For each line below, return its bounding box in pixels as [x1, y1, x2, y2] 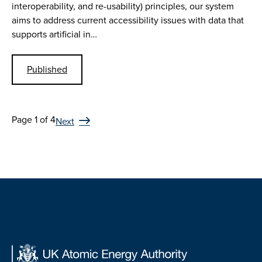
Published [27, 62, 67, 76]
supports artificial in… [12, 27, 97, 42]
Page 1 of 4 [12, 112, 56, 126]
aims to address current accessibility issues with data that [12, 13, 244, 27]
